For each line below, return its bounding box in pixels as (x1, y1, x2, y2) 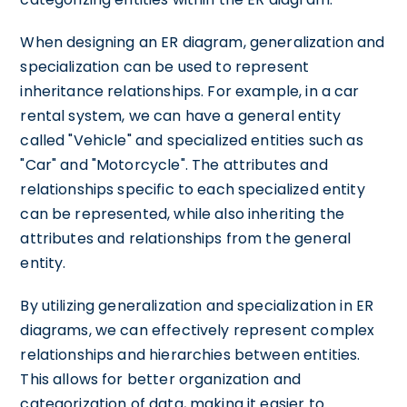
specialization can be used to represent (20, 56, 310, 77)
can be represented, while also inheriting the (20, 203, 345, 224)
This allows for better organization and (20, 369, 302, 390)
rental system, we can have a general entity (20, 105, 341, 126)
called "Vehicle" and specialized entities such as (20, 130, 363, 151)
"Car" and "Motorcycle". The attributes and (20, 154, 328, 175)
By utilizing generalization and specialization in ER (20, 295, 374, 316)
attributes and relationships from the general (20, 228, 352, 249)
